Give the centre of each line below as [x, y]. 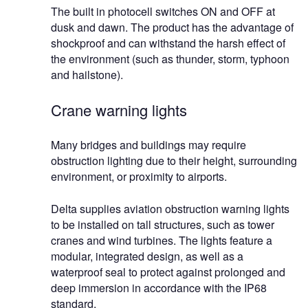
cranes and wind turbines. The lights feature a [162, 241]
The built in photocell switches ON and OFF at [163, 12]
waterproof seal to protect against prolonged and [168, 272]
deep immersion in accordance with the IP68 [159, 288]
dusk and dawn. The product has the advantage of [172, 27]
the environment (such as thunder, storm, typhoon [170, 59]
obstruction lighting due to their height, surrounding [174, 161]
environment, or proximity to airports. [139, 177]
